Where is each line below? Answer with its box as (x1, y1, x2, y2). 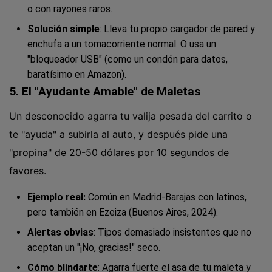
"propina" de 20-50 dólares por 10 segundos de (9, 146, 229, 159)
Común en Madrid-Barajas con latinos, (86, 191, 246, 203)
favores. (9, 165, 46, 177)
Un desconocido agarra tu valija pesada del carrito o (9, 110, 252, 123)
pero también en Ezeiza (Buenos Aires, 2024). (27, 206, 218, 219)
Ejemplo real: (27, 191, 86, 203)
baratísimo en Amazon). (27, 68, 126, 80)
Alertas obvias (27, 226, 93, 239)
